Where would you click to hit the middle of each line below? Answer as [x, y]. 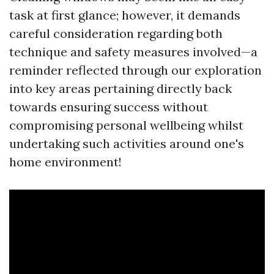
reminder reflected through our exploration [135, 70]
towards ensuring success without [109, 107]
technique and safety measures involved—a [133, 52]
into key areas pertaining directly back [120, 88]
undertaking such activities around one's [127, 143]
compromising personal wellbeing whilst [126, 125]
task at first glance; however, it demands [125, 15]
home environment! [65, 162]
